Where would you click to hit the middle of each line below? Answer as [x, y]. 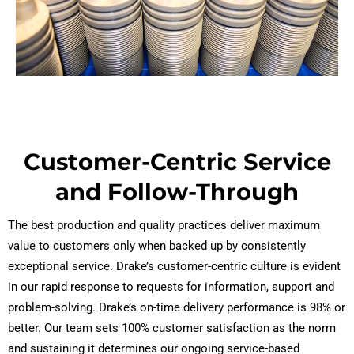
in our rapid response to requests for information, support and [171, 287]
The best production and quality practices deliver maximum [164, 226]
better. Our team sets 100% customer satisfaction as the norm [172, 328]
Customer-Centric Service [177, 162]
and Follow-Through [177, 192]
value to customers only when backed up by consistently [157, 246]
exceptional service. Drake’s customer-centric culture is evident [174, 267]
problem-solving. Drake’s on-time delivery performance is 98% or [177, 308]
